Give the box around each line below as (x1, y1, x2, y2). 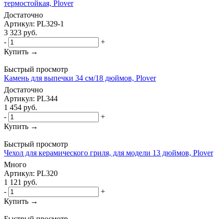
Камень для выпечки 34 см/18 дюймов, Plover (4, 73, 156, 82)
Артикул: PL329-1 (4, 19, 64, 28)
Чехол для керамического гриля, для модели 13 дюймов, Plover (4, 148, 213, 157)
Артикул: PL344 (4, 94, 58, 103)
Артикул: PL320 (4, 169, 58, 177)
